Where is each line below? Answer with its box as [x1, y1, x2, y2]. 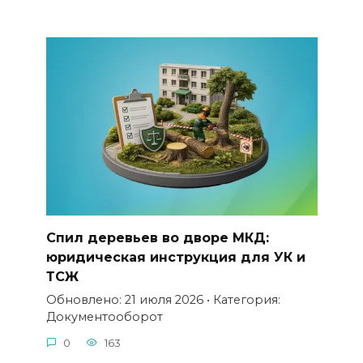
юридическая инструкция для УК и [45, 249, 305, 265]
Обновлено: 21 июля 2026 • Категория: [45, 293, 280, 308]
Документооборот [45, 310, 163, 325]
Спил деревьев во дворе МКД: [45, 229, 269, 246]
